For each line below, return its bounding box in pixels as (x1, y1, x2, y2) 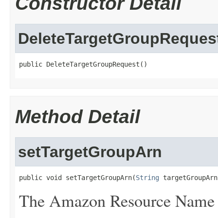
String (136, 174, 159, 182)
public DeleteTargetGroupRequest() (19, 60, 147, 68)
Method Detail (15, 106, 140, 127)
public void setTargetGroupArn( (19, 174, 136, 182)
